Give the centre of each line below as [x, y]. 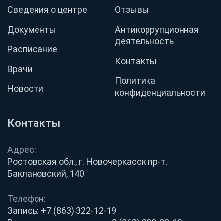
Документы [32, 29]
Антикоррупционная [157, 29]
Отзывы [132, 9]
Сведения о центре [47, 9]
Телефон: [27, 198]
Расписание [32, 49]
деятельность [144, 41]
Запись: [24, 210]
